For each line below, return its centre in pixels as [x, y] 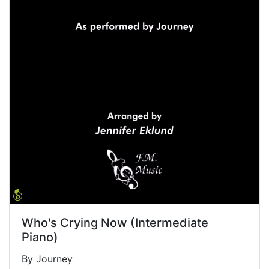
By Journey [47, 258]
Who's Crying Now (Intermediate [115, 222]
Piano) [40, 237]
